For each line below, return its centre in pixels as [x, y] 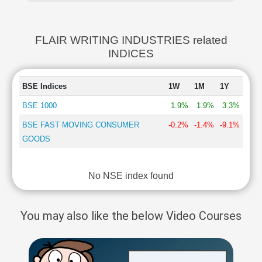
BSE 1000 [39, 106]
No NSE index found [131, 176]
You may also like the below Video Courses [131, 216]
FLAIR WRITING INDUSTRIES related [131, 40]
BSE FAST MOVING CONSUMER [80, 125]
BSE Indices [44, 86]
